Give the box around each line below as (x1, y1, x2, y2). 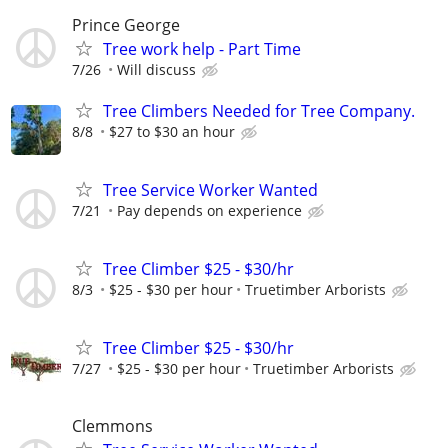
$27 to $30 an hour (109, 121, 235, 141)
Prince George (72, 13, 180, 36)
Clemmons (72, 414, 153, 437)
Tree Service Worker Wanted (103, 178, 318, 201)
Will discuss (117, 59, 196, 79)
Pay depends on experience (117, 200, 302, 220)
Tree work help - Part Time (103, 37, 301, 60)
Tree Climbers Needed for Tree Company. (103, 99, 415, 122)
